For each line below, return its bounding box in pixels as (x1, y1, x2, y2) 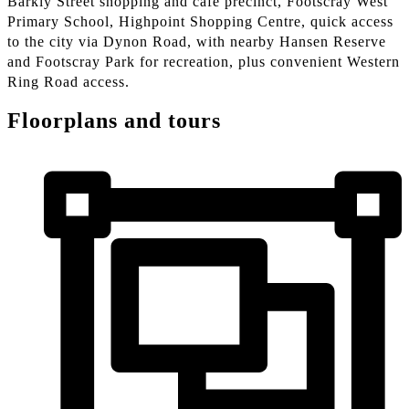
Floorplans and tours (7, 109, 221, 133)
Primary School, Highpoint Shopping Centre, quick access (7, 14, 393, 30)
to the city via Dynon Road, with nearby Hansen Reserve (7, 34, 386, 50)
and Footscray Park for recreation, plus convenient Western (7, 54, 400, 70)
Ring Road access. (7, 74, 130, 90)
